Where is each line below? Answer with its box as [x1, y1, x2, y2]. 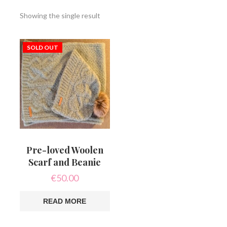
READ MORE [43, 197, 87, 206]
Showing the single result [20, 11, 101, 20]
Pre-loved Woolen [26, 144, 103, 157]
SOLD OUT [27, 43, 59, 51]
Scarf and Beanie [28, 156, 101, 169]
